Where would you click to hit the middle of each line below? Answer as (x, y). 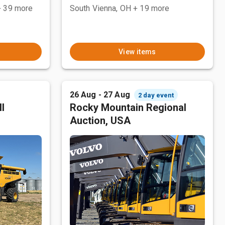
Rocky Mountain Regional (128, 107)
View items (137, 52)
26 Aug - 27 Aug (100, 95)
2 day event (156, 95)
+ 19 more (151, 8)
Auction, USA (100, 121)
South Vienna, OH (100, 8)
